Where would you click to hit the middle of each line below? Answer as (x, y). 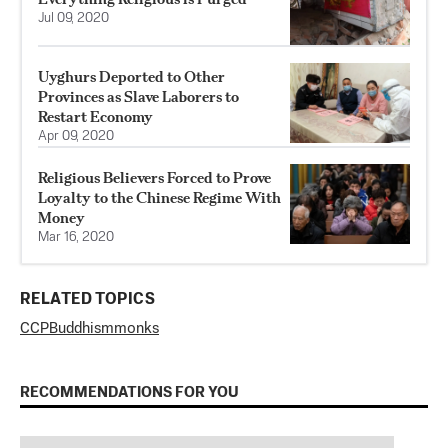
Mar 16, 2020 (76, 237)
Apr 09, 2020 (76, 136)
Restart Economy (95, 116)
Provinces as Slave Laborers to (138, 96)
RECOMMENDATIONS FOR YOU (129, 392)
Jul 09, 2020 (73, 18)
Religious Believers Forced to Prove (154, 177)
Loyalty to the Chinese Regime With (159, 197)
